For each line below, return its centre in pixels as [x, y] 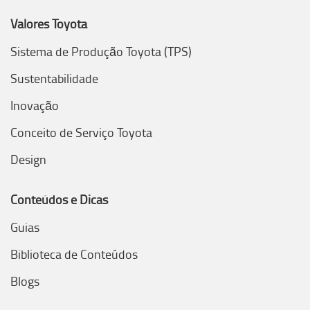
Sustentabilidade [54, 78]
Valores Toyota [49, 24]
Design [28, 159]
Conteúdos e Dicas [59, 199]
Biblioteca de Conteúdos [74, 254]
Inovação [35, 105]
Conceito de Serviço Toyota [81, 132]
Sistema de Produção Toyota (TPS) [101, 51]
